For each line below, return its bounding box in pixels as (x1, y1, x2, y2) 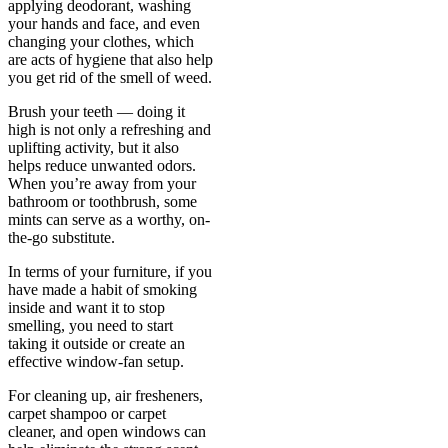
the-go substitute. (8, 228, 115, 246)
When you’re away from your (8, 174, 196, 192)
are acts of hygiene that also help (8, 50, 213, 68)
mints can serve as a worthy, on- (8, 210, 210, 228)
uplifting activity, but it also (8, 138, 179, 156)
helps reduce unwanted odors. (8, 156, 196, 174)
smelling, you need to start (8, 316, 173, 334)
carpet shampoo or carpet (8, 404, 166, 422)
